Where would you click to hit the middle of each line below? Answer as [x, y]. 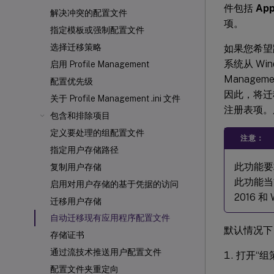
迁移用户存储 [76, 201]
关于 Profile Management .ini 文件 [115, 98]
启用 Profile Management [100, 64]
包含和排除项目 [80, 116]
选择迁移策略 [76, 47]
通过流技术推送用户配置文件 [106, 252]
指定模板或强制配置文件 [97, 30]
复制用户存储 [76, 167]
